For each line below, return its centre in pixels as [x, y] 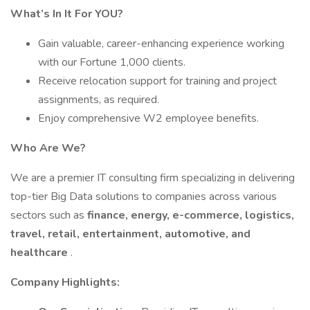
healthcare [40, 253]
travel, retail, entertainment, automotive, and [130, 234]
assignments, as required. [99, 100]
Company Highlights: [65, 282]
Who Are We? [48, 148]
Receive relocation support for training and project [157, 81]
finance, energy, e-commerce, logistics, [191, 215]
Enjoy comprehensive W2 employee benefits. [148, 118]
